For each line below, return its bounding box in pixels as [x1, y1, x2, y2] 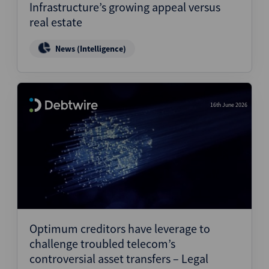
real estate [29, 14, 82, 29]
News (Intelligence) [55, 43, 126, 54]
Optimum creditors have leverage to [29, 221, 210, 236]
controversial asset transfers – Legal [29, 251, 208, 266]
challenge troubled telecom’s [29, 236, 175, 251]
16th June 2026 [210, 101, 247, 109]
